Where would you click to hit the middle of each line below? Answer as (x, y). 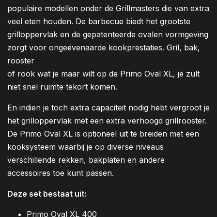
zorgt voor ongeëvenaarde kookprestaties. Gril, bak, (104, 48)
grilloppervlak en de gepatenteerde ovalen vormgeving (108, 35)
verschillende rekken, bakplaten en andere (86, 160)
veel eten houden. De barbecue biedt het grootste (99, 22)
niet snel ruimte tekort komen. (62, 87)
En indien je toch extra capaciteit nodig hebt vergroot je (108, 108)
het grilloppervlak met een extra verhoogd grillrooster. (107, 121)
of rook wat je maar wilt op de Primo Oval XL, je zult (103, 74)
